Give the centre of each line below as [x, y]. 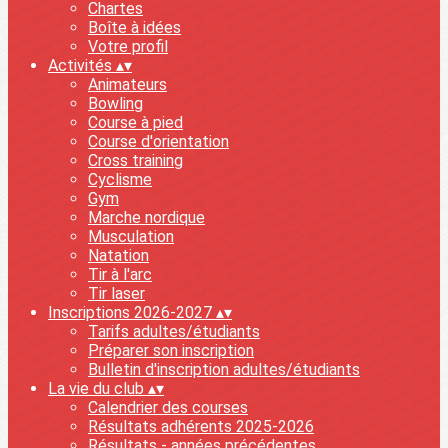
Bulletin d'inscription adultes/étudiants [224, 369]
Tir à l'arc [120, 274]
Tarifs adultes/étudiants [174, 331]
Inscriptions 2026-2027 [132, 312]
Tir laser [116, 293]
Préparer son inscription [171, 350]
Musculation [131, 236]
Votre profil [128, 46]
